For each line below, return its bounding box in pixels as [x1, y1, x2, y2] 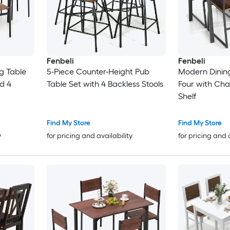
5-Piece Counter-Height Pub [46, 67, 149, 77]
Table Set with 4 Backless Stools [46, 79, 163, 89]
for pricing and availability [46, 131, 132, 141]
